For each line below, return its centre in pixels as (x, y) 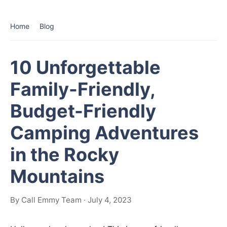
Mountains (57, 176)
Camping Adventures (104, 133)
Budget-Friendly (83, 111)
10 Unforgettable (85, 67)
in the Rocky (65, 155)
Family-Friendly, (83, 89)
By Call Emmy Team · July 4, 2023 (71, 200)
